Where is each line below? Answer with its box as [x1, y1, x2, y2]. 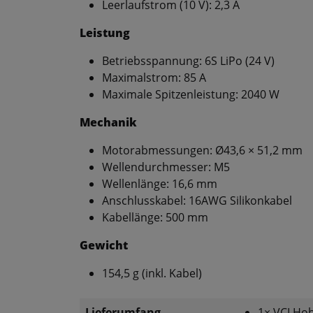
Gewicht [80, 238, 128, 254]
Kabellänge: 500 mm [102, 210, 208, 226]
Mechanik [80, 115, 137, 131]
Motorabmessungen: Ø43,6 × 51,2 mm [102, 143, 303, 159]
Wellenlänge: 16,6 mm [102, 176, 217, 192]
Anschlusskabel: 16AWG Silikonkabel [102, 193, 292, 209]
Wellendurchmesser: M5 [102, 159, 230, 175]
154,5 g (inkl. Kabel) [102, 265, 202, 282]
